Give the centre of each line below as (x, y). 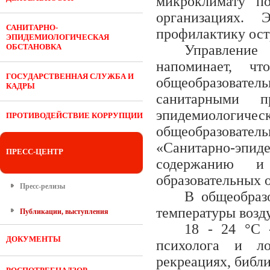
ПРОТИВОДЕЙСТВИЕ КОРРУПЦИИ (74, 115)
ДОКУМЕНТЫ (33, 239)
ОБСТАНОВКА (34, 47)
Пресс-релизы (42, 186)
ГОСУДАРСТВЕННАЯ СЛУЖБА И (70, 76)
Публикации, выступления (64, 212)
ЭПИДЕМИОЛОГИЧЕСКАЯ (58, 37)
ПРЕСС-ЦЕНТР (35, 152)
